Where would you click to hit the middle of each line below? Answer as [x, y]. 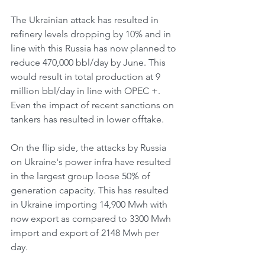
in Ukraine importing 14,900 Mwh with [90, 204]
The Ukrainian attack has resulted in [86, 20]
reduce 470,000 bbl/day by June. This [89, 62]
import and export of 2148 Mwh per [86, 233]
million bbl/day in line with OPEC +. [87, 91]
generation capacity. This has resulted [91, 190]
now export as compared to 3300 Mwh [92, 219]
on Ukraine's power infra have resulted [92, 162]
